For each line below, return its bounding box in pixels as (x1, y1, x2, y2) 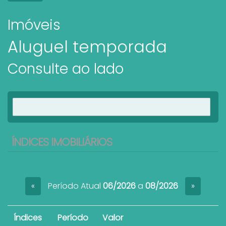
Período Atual (48, 180, 103, 192)
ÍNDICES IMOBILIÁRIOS (12, 135, 112, 150)
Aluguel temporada (8, 35, 167, 59)
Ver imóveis (90, 101, 133, 112)
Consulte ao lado (8, 59, 124, 79)
